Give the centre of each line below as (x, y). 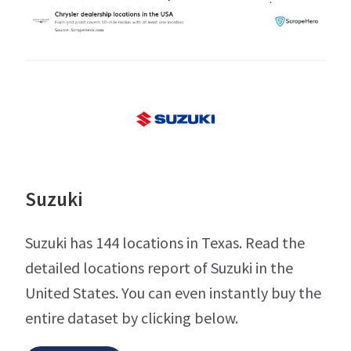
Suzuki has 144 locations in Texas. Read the (165, 243)
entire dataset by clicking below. (132, 318)
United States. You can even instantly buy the (173, 293)
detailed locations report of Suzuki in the (159, 268)
